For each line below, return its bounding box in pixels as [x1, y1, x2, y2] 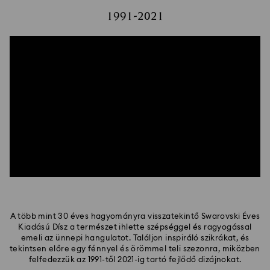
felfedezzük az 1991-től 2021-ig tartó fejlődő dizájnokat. [28, 256, 242, 265]
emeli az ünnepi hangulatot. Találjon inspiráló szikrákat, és [20, 234, 250, 243]
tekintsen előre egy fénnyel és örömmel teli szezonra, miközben [10, 245, 260, 254]
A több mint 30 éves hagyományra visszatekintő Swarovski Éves [10, 213, 260, 221]
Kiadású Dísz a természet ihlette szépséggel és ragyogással [18, 224, 252, 232]
